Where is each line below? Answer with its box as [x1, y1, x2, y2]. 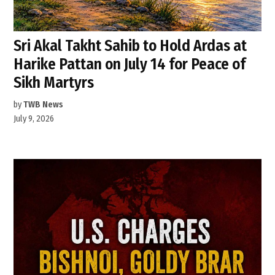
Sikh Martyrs [14, 73, 95, 93]
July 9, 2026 [14, 114, 55, 125]
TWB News [23, 99, 64, 110]
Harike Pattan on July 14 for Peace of [14, 55, 246, 74]
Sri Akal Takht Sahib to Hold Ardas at [14, 36, 247, 56]
